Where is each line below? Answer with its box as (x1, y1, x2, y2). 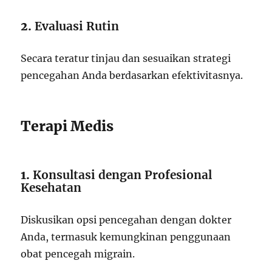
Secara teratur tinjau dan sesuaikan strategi (21, 52, 231, 65)
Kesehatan (21, 180, 82, 195)
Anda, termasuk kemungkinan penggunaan (21, 231, 231, 243)
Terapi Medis (21, 117, 114, 135)
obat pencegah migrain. (21, 248, 135, 260)
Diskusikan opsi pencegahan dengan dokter (21, 214, 232, 226)
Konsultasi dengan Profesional (33, 168, 212, 183)
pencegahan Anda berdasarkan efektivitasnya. (21, 69, 243, 82)
